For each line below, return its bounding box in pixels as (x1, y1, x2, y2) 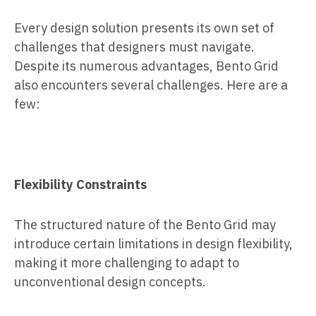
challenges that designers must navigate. (14, 38, 255, 55)
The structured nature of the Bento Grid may (14, 216, 276, 233)
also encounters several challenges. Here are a (14, 76, 288, 93)
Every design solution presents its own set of (14, 19, 274, 36)
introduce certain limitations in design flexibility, (14, 235, 293, 252)
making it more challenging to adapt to (14, 254, 239, 271)
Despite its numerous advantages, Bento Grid (14, 57, 279, 74)
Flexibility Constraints (14, 176, 147, 193)
